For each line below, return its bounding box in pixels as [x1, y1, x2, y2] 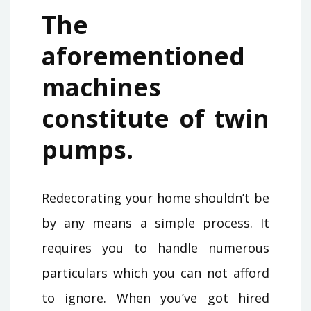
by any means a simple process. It [42, 214, 269, 231]
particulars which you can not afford [42, 264, 269, 281]
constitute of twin [42, 101, 269, 135]
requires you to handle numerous [42, 239, 269, 256]
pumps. [42, 133, 133, 166]
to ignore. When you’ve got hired [42, 289, 269, 306]
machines [42, 70, 161, 103]
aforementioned [42, 39, 245, 72]
